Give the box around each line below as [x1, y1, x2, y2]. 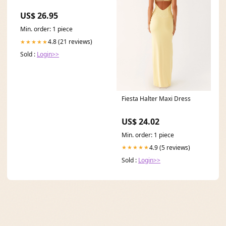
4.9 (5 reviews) [149, 143, 190, 152]
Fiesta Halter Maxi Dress [122, 94, 191, 103]
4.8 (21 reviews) [48, 37, 92, 46]
